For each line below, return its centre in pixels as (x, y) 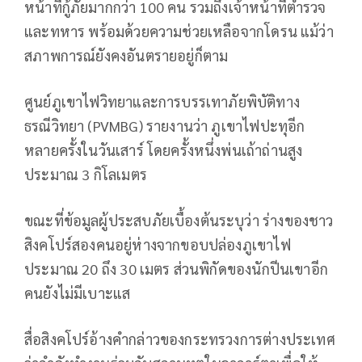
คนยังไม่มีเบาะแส (78, 293)
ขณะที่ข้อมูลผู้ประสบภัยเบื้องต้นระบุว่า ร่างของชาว (179, 220)
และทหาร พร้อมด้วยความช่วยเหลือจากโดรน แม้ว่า (179, 31)
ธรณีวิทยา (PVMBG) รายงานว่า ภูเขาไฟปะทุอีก (165, 125)
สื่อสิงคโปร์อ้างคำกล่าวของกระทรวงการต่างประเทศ (180, 339)
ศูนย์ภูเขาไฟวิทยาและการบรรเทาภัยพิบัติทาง (162, 101)
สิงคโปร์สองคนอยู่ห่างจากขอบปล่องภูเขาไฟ (158, 244)
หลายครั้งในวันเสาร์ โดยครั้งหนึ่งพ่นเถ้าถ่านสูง (164, 149)
